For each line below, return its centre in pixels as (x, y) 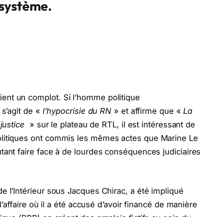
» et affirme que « (147, 111)
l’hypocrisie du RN (77, 111)
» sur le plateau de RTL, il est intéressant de (111, 124)
